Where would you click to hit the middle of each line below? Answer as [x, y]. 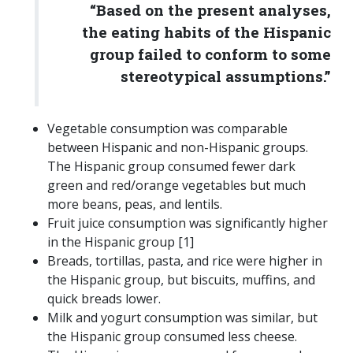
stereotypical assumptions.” [226, 76]
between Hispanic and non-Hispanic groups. [178, 148]
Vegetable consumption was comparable [167, 129]
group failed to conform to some [210, 54]
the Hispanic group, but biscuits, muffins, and [181, 280]
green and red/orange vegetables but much [176, 186]
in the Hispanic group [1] [122, 242]
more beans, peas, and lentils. [135, 204]
